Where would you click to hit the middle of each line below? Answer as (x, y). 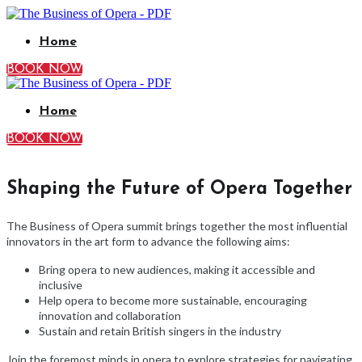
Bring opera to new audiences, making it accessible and (177, 269)
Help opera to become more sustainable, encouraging (173, 300)
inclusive (61, 285)
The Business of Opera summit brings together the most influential (177, 226)
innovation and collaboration (110, 316)
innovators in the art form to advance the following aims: (148, 241)
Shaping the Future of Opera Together (179, 189)
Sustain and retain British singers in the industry (160, 331)
